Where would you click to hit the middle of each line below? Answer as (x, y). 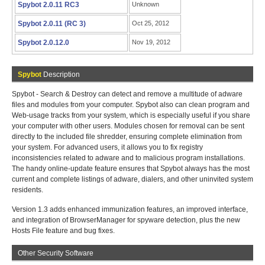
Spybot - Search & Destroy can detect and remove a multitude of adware (127, 94)
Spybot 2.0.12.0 (43, 43)
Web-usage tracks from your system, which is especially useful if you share (131, 115)
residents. (28, 190)
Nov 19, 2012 (151, 42)
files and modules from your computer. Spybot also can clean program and (131, 105)
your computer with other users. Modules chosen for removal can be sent (128, 126)
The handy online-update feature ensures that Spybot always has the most (131, 169)
